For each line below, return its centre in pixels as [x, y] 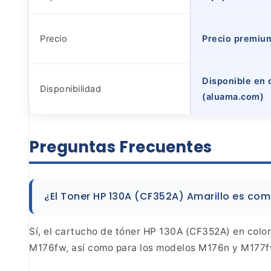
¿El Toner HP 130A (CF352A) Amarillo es [144, 196]
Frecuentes [164, 147]
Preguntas [72, 147]
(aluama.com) [233, 96]
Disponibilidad [70, 89]
